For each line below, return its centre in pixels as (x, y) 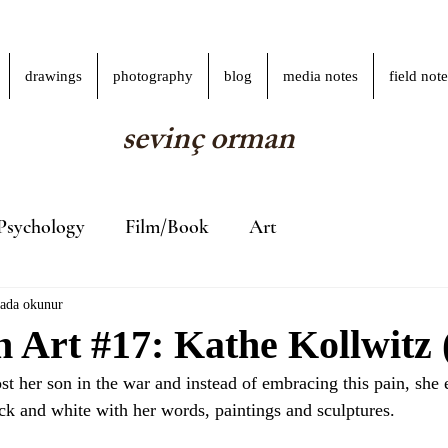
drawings (53, 76)
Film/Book (167, 226)
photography (152, 76)
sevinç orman (208, 143)
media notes (320, 76)
